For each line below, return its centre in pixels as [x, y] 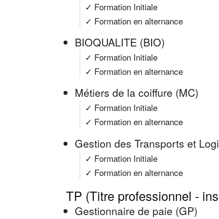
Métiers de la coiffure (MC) [137, 93]
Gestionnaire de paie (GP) [136, 210]
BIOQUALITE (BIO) [120, 42]
